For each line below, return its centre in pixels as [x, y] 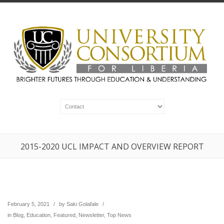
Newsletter [91, 215]
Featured [64, 215]
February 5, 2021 [28, 204]
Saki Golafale [82, 204]
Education [38, 215]
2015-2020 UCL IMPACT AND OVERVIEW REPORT [112, 147]
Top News [119, 215]
